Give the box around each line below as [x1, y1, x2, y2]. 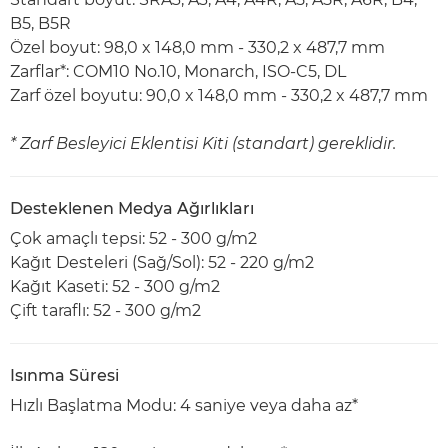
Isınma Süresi [10, 366, 119, 385]
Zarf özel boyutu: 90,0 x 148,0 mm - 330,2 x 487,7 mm [10, 86, 428, 105]
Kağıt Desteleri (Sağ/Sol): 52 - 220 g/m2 [10, 253, 314, 272]
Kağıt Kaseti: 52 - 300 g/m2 [10, 277, 220, 296]
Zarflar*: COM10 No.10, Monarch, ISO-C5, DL [10, 62, 346, 81]
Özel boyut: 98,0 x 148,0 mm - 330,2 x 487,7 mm [10, 38, 385, 57]
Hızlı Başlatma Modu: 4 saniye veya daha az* [10, 396, 358, 415]
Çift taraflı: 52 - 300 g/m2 [10, 301, 201, 320]
